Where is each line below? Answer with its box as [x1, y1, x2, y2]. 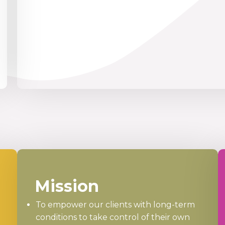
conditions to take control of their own [35, 212, 190, 222]
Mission [34, 176, 99, 196]
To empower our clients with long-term [35, 200, 195, 210]
